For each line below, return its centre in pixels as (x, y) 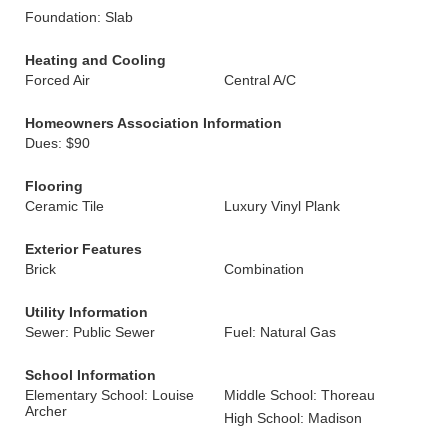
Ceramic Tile (64, 206)
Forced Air (57, 80)
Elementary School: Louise (109, 395)
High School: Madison (293, 418)
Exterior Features (83, 249)
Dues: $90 (57, 143)
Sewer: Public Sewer (90, 332)
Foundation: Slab (79, 17)
